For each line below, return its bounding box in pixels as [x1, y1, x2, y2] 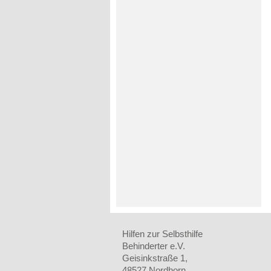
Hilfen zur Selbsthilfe [122, 229, 203, 239]
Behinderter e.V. [122, 241, 185, 251]
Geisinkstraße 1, [122, 253, 188, 263]
